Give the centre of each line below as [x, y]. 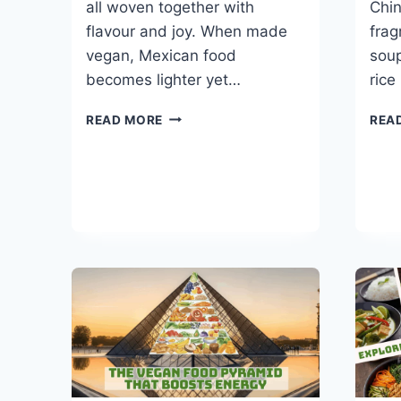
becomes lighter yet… [163, 79]
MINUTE [188, 153]
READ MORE [125, 119]
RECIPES [190, 209]
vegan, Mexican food [161, 55]
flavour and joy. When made [187, 31]
